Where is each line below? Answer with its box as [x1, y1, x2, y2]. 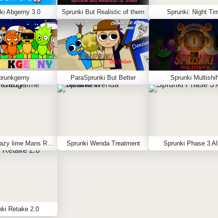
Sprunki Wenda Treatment [66, 140, 140, 147]
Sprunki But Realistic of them [62, 8, 145, 16]
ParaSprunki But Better [71, 74, 136, 81]
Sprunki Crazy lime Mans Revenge [47, 140, 54, 147]
